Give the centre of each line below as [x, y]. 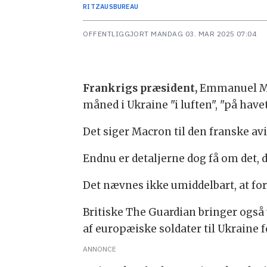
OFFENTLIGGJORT [116, 33]
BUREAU [126, 6]
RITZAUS [98, 6]
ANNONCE [100, 249]
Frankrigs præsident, [140, 88]
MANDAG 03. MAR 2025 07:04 [207, 33]
